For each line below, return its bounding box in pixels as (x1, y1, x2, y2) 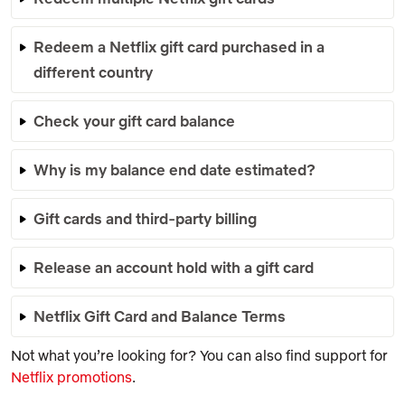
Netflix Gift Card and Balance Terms (33, 306, 286, 325)
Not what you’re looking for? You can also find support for (11, 345, 388, 364)
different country (33, 61, 153, 81)
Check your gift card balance (33, 110, 235, 130)
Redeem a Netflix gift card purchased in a (33, 36, 325, 56)
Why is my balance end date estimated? (33, 159, 316, 179)
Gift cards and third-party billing (33, 208, 257, 228)
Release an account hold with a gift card (33, 257, 314, 277)
